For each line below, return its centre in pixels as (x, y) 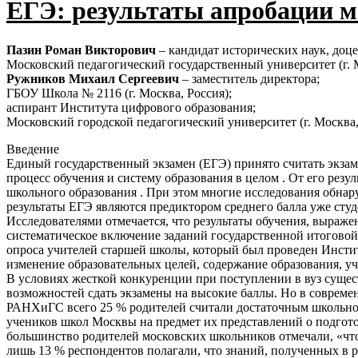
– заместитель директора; (249, 78)
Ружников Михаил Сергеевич (93, 78)
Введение (33, 149)
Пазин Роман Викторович (81, 50)
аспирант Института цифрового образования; (131, 107)
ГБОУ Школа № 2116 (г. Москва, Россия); (119, 93)
